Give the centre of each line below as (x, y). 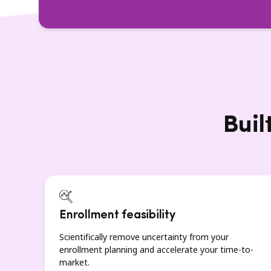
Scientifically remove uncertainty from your (144, 237)
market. (74, 262)
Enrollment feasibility (117, 215)
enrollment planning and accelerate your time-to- (156, 250)
